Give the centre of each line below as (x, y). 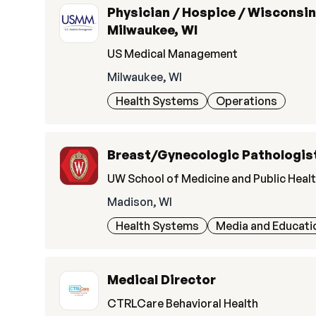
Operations (247, 101)
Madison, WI (140, 202)
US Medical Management (172, 54)
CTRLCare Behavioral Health (183, 303)
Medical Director (162, 279)
